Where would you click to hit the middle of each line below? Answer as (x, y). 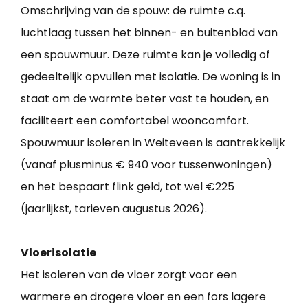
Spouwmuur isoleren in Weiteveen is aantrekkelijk (153, 143)
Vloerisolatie (58, 253)
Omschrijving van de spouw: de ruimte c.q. (133, 11)
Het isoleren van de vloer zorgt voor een (129, 275)
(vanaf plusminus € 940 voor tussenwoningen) (146, 165)
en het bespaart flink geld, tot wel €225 (128, 187)
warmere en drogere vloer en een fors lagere (143, 297)
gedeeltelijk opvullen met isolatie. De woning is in (151, 77)
